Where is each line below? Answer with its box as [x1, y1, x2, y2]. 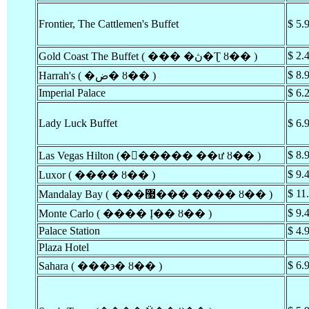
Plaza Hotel [39, 241, 89, 253]
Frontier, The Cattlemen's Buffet [39, 18, 179, 30]
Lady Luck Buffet [39, 117, 117, 129]
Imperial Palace [39, 87, 106, 99]
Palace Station [39, 225, 100, 237]
